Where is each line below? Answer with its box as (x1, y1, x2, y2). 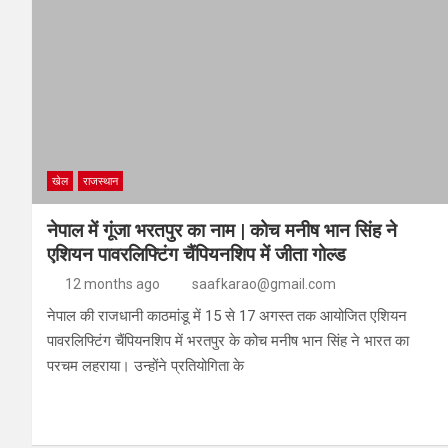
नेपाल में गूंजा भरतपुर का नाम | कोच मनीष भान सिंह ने (47, 218, 397, 242)
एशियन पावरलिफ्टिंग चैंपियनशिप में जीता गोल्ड (47, 242, 346, 266)
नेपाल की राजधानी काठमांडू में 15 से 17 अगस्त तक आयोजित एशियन (47, 306, 407, 325)
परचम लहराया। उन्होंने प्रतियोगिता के (47, 356, 244, 375)
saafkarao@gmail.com (192, 275, 336, 292)
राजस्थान (83, 174, 118, 188)
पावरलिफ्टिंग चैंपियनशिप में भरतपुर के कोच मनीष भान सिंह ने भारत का (47, 331, 409, 350)
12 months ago (64, 275, 160, 292)
